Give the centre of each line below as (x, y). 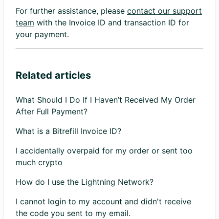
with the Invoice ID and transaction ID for (112, 22)
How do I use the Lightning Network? (85, 182)
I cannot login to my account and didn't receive (103, 201)
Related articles (53, 75)
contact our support (164, 11)
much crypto (39, 162)
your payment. (42, 34)
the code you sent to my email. (73, 213)
